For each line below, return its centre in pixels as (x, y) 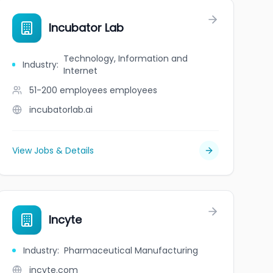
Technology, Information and (126, 58)
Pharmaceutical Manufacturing (131, 250)
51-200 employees (68, 90)
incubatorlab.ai (61, 110)
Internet (81, 71)
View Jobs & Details (53, 151)
